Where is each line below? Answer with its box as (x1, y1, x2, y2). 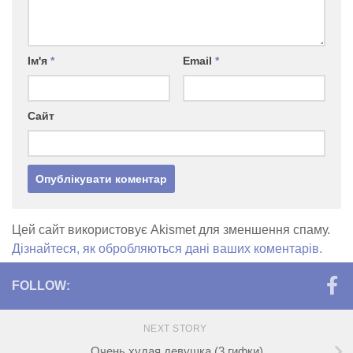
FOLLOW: (12, 279, 70, 293)
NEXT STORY (143, 323, 210, 335)
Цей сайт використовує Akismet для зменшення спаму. (12, 223, 330, 237)
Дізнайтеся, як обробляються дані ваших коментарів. (12, 242, 322, 256)
